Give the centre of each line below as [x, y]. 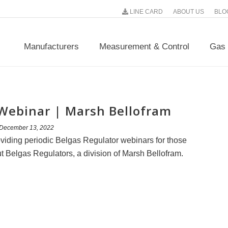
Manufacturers [51, 47]
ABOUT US [189, 12]
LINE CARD [146, 12]
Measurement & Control [144, 47]
